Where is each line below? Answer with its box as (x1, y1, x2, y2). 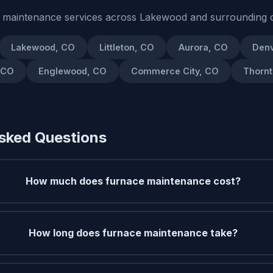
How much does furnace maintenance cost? (25, 174, 241, 187)
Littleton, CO (99, 41, 154, 52)
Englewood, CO (38, 65, 107, 76)
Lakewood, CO (11, 41, 75, 52)
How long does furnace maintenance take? (28, 226, 238, 239)
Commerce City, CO (131, 65, 219, 76)
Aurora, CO (179, 41, 228, 52)
